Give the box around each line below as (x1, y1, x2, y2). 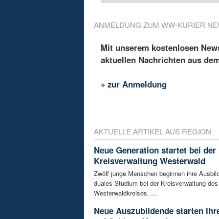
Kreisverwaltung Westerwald (94, 155, 205, 167)
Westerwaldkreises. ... (94, 188, 157, 198)
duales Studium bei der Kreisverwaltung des (94, 178, 218, 188)
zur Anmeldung (108, 78, 167, 90)
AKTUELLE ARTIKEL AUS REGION (94, 126, 211, 137)
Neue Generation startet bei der (94, 144, 216, 156)
